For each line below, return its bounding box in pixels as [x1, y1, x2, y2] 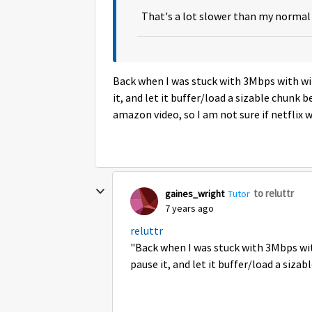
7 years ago [165, 202, 214, 214]
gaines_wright [165, 187, 224, 200]
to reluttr [253, 187, 294, 200]
